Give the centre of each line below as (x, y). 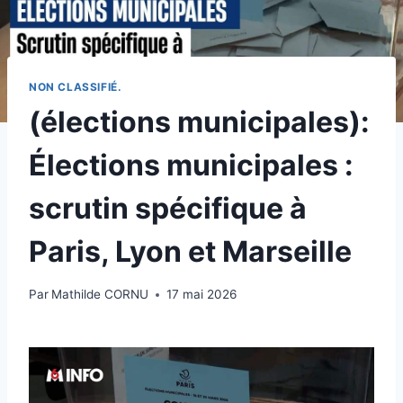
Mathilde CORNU (100, 295)
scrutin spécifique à (168, 208)
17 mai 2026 (202, 295)
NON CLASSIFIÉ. (76, 86)
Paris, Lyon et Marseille (190, 251)
